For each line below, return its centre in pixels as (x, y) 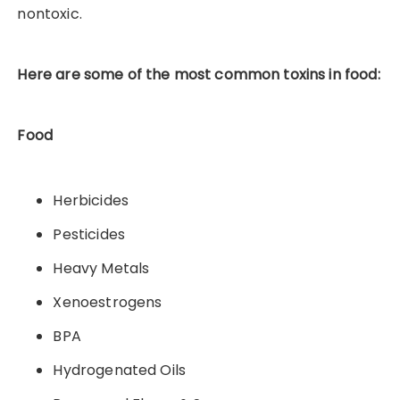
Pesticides (89, 235)
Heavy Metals (101, 269)
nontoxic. (50, 14)
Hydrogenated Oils (120, 371)
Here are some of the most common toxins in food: (199, 75)
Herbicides (91, 201)
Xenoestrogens (108, 303)
